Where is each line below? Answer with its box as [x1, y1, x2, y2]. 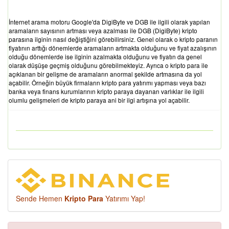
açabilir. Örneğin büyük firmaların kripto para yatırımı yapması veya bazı [9, 78, 206, 87]
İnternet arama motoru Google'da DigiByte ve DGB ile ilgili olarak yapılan [9, 17, 210, 26]
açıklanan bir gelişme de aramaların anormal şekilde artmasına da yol [9, 70, 202, 78]
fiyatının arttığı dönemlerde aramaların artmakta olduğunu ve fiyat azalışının [9, 43, 217, 52]
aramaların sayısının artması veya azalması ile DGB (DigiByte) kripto [9, 26, 197, 35]
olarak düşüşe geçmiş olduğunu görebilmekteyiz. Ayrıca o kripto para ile [9, 61, 208, 70]
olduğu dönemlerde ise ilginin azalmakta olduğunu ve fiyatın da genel [9, 52, 202, 61]
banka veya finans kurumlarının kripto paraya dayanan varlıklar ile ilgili [9, 87, 204, 96]
